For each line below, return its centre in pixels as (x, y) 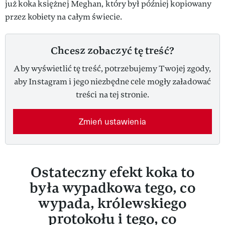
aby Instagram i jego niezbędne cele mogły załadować (113, 81)
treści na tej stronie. (113, 94)
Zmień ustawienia (113, 121)
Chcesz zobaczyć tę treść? (113, 50)
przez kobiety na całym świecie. (64, 17)
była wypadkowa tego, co (113, 188)
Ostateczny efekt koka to (113, 172)
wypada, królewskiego (113, 203)
